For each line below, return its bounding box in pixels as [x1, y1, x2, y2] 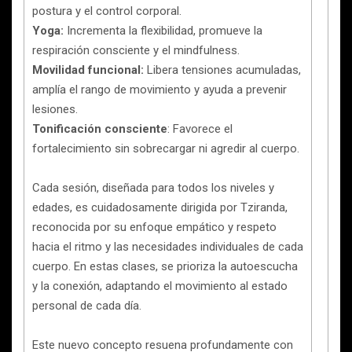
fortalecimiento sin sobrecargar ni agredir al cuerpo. [32, 141, 299, 156]
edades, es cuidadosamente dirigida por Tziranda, [32, 200, 288, 214]
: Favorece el [167, 121, 233, 136]
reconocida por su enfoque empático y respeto [32, 219, 277, 234]
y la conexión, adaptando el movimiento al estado [32, 278, 288, 293]
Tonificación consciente [32, 121, 167, 136]
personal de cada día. [32, 298, 141, 313]
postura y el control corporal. [32, 3, 181, 18]
